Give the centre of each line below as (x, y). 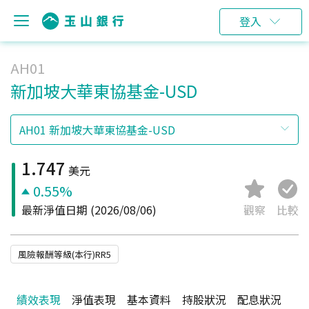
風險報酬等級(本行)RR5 (64, 254)
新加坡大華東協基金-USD (104, 91)
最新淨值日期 (54, 210)
